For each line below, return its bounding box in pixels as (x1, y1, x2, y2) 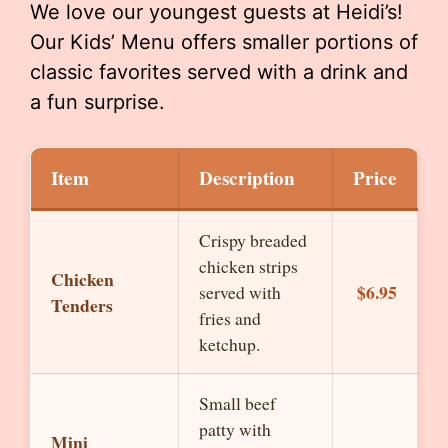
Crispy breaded (199, 228, 307, 252)
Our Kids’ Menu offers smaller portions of (30, 30, 418, 54)
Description (199, 164, 295, 192)
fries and (199, 306, 261, 330)
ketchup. (199, 332, 260, 356)
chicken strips (199, 254, 298, 278)
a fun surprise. (30, 90, 165, 114)
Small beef (199, 391, 276, 415)
